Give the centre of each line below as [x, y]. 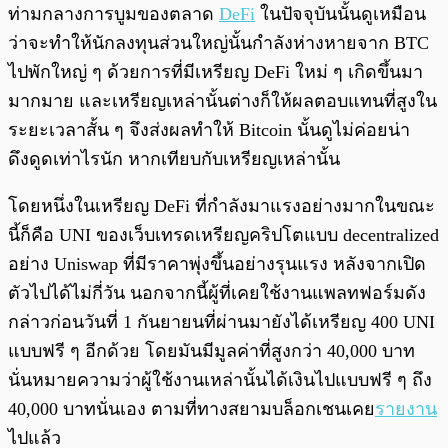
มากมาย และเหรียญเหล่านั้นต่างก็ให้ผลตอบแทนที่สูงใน [222, 100]
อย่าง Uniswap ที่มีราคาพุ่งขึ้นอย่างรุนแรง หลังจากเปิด [217, 263]
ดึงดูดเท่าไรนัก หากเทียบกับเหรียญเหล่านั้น [174, 158]
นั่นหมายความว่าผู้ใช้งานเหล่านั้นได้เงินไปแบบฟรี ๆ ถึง [220, 379]
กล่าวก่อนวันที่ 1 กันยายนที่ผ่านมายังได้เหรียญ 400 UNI [221, 321]
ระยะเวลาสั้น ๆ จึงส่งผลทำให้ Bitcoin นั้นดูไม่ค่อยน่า [209, 129]
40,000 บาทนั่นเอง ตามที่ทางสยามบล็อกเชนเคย [191, 408]
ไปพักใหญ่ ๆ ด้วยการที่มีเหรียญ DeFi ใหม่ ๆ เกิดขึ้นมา [215, 71]
